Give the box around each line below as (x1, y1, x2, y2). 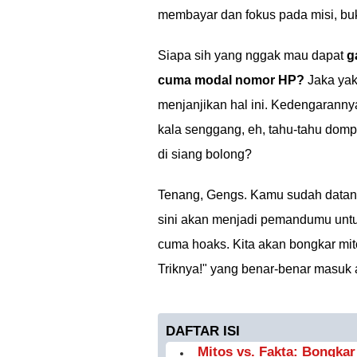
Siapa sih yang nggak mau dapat (158, 49, 347, 62)
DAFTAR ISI (166, 324, 240, 339)
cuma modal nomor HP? (158, 73, 304, 87)
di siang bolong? (158, 147, 252, 161)
